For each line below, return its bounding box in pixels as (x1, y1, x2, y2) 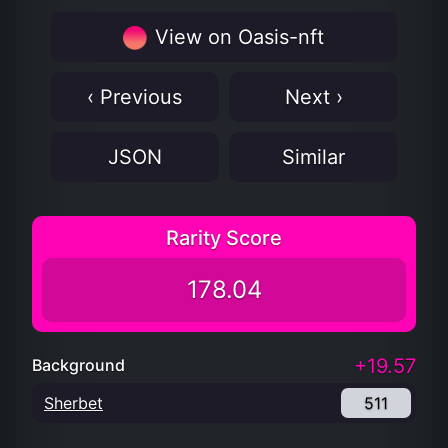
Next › (284, 85, 343, 109)
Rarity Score (166, 226, 282, 250)
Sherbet (44, 393, 103, 413)
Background (32, 355, 125, 375)
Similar (282, 145, 345, 169)
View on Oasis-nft (148, 25, 324, 49)
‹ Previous (87, 85, 182, 109)
